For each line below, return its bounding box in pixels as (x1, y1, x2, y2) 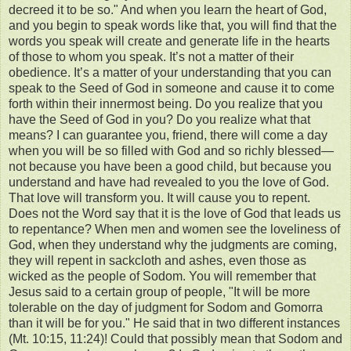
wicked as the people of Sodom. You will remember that (9, 270, 316, 284)
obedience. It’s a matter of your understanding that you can (9, 66, 331, 80)
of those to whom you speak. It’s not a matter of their (9, 50, 294, 64)
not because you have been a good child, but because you (9, 160, 331, 174)
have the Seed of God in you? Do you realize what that (9, 113, 310, 127)
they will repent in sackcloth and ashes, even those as (9, 254, 306, 268)
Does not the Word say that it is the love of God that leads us (9, 207, 341, 221)
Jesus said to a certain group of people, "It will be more (9, 285, 310, 299)
